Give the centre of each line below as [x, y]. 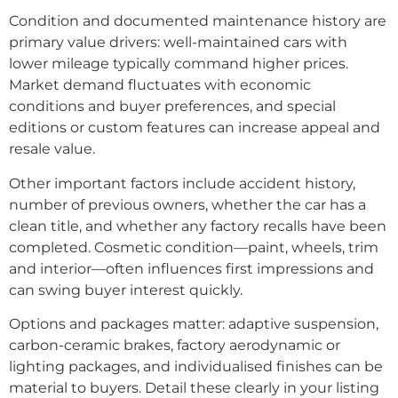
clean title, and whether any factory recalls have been [198, 226]
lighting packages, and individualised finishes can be [196, 367]
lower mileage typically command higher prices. [179, 64]
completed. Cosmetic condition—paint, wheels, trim [194, 247]
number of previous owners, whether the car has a [187, 204]
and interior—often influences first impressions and [191, 268]
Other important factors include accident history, [182, 183]
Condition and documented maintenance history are [198, 21]
